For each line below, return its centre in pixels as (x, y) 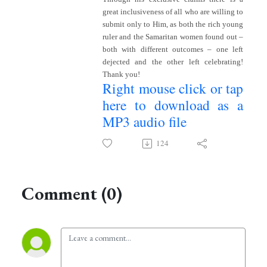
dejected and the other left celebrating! (173, 62)
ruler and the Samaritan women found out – (173, 37)
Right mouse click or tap (173, 89)
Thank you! (121, 74)
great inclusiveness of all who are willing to (173, 12)
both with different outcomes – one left (173, 49)
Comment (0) (72, 194)
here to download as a (173, 105)
